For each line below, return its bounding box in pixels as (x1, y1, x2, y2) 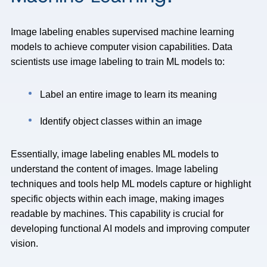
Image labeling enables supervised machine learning (11, 27, 234, 37)
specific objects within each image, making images (11, 194, 224, 204)
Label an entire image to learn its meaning (40, 89, 218, 100)
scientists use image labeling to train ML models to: (11, 57, 225, 67)
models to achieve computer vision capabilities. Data (11, 42, 232, 52)
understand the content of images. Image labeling (11, 164, 218, 174)
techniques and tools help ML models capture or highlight (11, 179, 251, 189)
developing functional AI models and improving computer (11, 223, 250, 234)
